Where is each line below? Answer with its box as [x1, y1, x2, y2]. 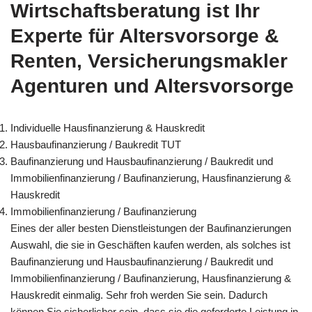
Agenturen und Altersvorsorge [10, 75, 294, 97]
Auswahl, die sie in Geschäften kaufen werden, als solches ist [10, 238, 290, 251]
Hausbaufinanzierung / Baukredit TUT [10, 138, 181, 150]
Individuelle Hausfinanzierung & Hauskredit [10, 121, 205, 134]
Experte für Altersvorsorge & [10, 24, 279, 47]
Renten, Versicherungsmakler [10, 49, 288, 72]
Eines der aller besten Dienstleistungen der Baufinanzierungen [10, 221, 291, 234]
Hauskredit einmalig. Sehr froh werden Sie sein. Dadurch [10, 288, 267, 301]
